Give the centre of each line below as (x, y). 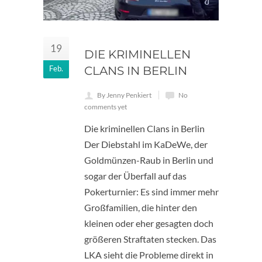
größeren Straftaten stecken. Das (150, 239)
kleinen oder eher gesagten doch (149, 223)
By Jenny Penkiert (124, 95)
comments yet (106, 107)
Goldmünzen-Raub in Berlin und (149, 160)
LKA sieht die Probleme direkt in (149, 255)
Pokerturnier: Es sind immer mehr (151, 192)
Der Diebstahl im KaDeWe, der (146, 144)
